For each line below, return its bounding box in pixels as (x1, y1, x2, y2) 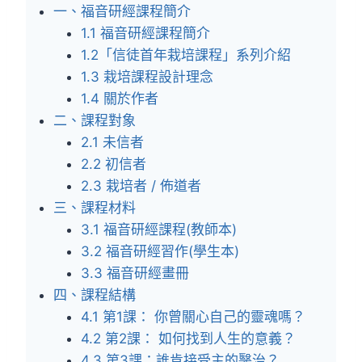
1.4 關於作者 (81, 90, 158, 107)
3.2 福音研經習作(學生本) (81, 243, 239, 259)
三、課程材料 (53, 200, 136, 216)
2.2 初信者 (81, 156, 146, 172)
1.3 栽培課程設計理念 (81, 69, 213, 85)
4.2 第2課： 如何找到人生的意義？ (81, 330, 296, 347)
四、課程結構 (53, 287, 136, 303)
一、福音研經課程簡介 (53, 3, 191, 19)
